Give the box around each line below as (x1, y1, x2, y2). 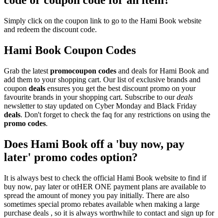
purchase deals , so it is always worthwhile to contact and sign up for (4, 208, 214, 217)
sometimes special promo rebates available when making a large (4, 200, 200, 208)
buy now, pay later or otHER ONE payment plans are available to (4, 182, 206, 191)
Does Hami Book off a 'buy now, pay (4, 137, 184, 150)
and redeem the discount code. (4, 25, 97, 34)
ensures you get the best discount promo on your (45, 84, 196, 92)
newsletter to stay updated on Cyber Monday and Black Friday (4, 101, 197, 110)
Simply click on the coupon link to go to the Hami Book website (4, 17, 201, 25)
